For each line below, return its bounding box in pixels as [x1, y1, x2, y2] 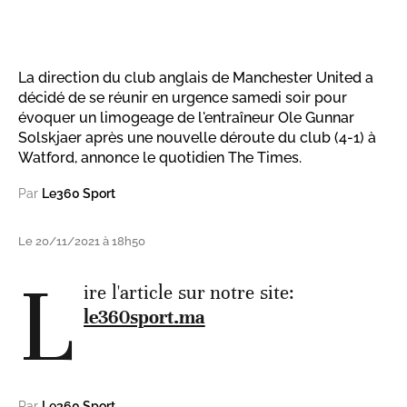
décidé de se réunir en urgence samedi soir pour [18, 88, 347, 106]
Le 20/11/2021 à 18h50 [18, 233, 145, 248]
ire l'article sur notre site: [84, 280, 295, 304]
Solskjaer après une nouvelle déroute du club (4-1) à [18, 128, 376, 146]
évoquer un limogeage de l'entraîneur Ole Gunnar [18, 108, 354, 126]
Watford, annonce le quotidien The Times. [18, 148, 302, 166]
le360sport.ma [84, 304, 205, 329]
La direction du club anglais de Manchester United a [18, 68, 373, 86]
